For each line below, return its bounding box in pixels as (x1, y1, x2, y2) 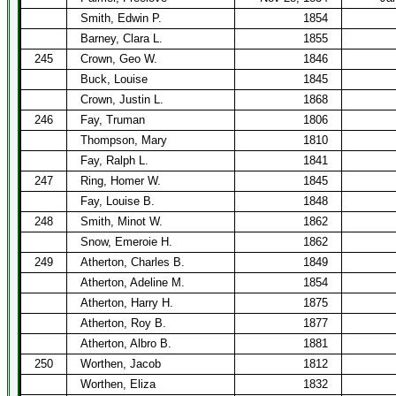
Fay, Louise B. (80, 194, 155, 208)
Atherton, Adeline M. (80, 276, 185, 289)
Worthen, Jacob (80, 357, 161, 370)
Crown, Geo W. (80, 52, 157, 65)
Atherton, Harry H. (80, 296, 173, 309)
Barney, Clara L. (80, 32, 163, 45)
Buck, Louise (80, 72, 148, 86)
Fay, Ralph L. (80, 154, 148, 167)
